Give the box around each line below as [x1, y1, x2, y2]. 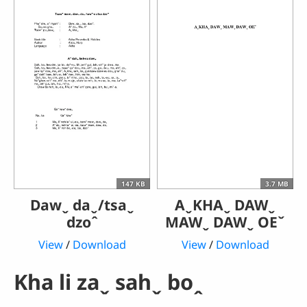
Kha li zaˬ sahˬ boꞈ [14, 267, 204, 297]
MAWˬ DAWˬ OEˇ [165, 211, 285, 232]
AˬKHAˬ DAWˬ [175, 194, 275, 214]
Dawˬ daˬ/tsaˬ [29, 194, 134, 214]
